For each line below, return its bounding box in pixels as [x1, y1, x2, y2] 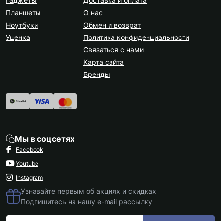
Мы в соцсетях [15, 134, 74, 144]
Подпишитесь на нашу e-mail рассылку [21, 197, 152, 206]
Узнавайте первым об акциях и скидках [21, 187, 156, 195]
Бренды [83, 70, 110, 78]
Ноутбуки [6, 21, 38, 29]
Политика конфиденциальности [83, 33, 189, 41]
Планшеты [6, 8, 41, 17]
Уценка [6, 33, 30, 41]
